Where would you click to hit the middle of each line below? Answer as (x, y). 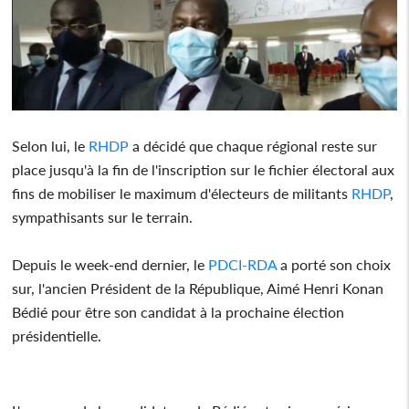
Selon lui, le (51, 145)
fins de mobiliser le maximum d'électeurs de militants (182, 193)
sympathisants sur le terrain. (103, 216)
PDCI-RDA (243, 264)
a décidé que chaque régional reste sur (253, 145)
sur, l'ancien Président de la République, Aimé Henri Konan (198, 288)
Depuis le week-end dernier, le (110, 264)
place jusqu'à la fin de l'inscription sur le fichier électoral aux (204, 169)
